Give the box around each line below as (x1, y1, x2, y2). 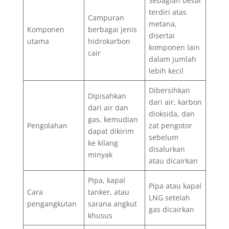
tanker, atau (87, 187, 129, 197)
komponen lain (148, 42, 200, 52)
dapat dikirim (87, 126, 134, 136)
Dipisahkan (87, 90, 126, 101)
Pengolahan (27, 120, 67, 130)
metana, (148, 18, 177, 29)
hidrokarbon (87, 36, 130, 46)
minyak (87, 149, 112, 159)
